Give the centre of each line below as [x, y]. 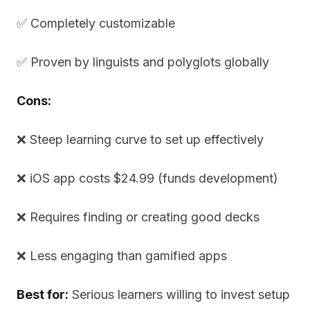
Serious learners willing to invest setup [179, 294]
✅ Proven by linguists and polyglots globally [143, 62]
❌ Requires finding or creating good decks [138, 217]
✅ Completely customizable [96, 23]
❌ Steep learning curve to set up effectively [140, 139]
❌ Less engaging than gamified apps [122, 256]
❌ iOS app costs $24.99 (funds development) [147, 178]
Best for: [43, 294]
